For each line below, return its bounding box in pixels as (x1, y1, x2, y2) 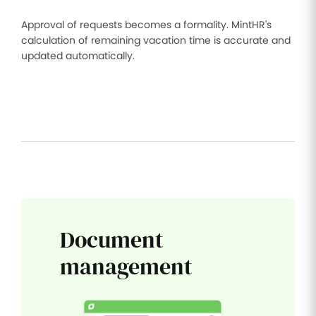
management (60, 251, 193, 282)
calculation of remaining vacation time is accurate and (21, 33, 291, 47)
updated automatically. (21, 49, 135, 63)
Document (60, 224, 164, 255)
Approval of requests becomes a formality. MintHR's (21, 18, 272, 32)
